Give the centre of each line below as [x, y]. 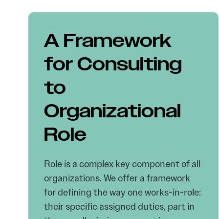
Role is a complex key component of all [122, 164]
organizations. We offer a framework [117, 178]
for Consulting [113, 65]
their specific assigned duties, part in [119, 207]
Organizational [112, 112]
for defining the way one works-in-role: [122, 192]
